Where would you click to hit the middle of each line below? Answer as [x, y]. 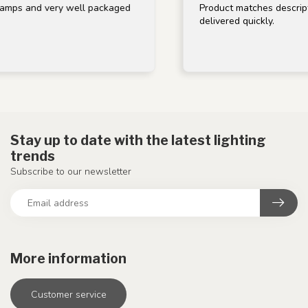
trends [33, 156]
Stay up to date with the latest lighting [138, 141]
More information [68, 259]
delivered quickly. [226, 21]
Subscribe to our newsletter [71, 172]
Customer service [68, 295]
